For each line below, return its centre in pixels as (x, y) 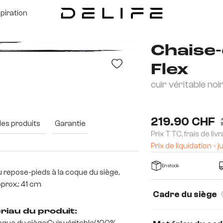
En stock (171, 166)
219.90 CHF (183, 122)
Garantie (70, 123)
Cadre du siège (185, 195)
